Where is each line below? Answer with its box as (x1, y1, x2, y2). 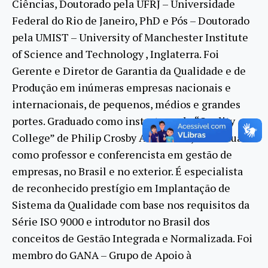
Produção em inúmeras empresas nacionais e (12, 80, 231, 95)
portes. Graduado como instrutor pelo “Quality (12, 114, 235, 129)
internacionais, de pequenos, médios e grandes (12, 97, 240, 112)
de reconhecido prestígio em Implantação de (12, 181, 230, 196)
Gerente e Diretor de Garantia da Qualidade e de (12, 63, 246, 78)
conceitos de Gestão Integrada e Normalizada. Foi (12, 231, 252, 246)
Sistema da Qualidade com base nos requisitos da (12, 197, 249, 212)
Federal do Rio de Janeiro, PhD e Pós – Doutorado (12, 13, 249, 28)
